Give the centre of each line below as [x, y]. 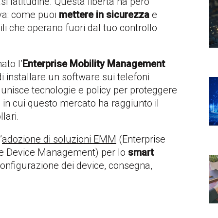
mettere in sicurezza [104, 14]
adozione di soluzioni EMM [59, 139]
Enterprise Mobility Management [94, 64]
